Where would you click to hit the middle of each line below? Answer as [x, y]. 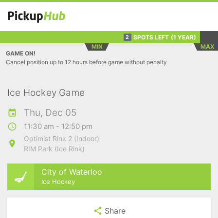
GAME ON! [21, 53]
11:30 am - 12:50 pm [58, 126]
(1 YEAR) [183, 37]
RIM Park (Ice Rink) [54, 149]
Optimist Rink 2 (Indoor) [62, 138]
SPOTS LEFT [151, 37]
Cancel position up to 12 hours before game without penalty [86, 62]
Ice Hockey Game [46, 93]
